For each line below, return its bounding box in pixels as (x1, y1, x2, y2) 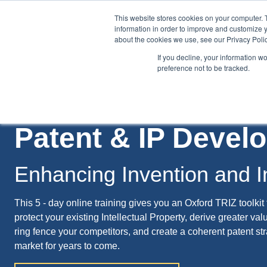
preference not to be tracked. (157, 63, 250, 73)
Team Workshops (63, 70, 136, 80)
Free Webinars (151, 70, 213, 80)
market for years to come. (14, 240, 120, 251)
